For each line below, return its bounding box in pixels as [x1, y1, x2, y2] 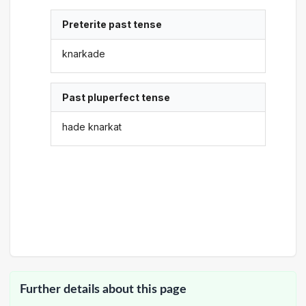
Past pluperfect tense [62, 92, 171, 104]
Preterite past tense [62, 18, 163, 31]
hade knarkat [62, 120, 122, 133]
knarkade [62, 47, 106, 59]
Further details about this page [20, 283, 186, 295]
